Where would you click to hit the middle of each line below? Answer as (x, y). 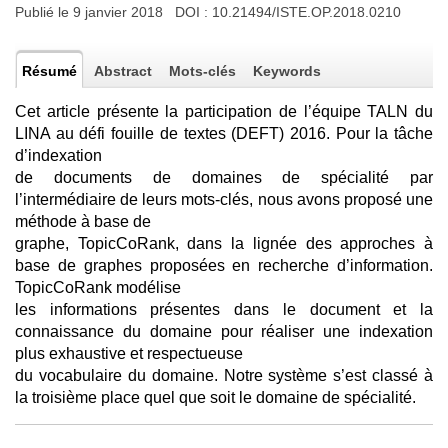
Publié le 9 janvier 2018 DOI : (113, 12)
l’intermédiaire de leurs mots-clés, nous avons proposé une (224, 199)
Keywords (287, 71)
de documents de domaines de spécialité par (224, 177)
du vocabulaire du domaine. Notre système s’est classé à (224, 375)
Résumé (49, 71)
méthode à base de (83, 221)
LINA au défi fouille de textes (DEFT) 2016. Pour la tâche (224, 133)
